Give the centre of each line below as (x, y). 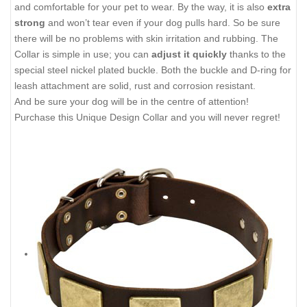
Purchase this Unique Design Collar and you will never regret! (147, 117)
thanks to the (256, 54)
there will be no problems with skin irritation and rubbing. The (146, 38)
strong (30, 22)
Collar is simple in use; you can (83, 54)
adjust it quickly (189, 54)
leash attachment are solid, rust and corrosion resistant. (135, 85)
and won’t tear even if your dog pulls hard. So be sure (163, 22)
